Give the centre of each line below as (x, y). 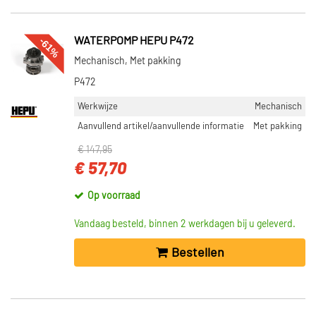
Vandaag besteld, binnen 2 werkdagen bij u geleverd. (185, 224)
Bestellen (197, 253)
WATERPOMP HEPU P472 (134, 41)
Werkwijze (98, 107)
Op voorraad (114, 196)
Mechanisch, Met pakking (127, 61)
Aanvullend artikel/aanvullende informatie (161, 126)
